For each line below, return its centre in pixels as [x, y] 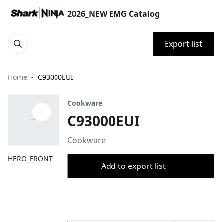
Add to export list [133, 166]
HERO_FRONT [30, 158]
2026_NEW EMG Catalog [113, 14]
